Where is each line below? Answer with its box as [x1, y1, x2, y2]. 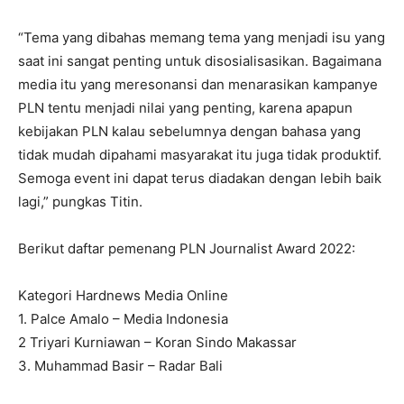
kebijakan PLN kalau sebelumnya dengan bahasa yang [18, 123, 361, 140]
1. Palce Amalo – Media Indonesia [18, 310, 228, 327]
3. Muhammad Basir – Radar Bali [18, 357, 223, 374]
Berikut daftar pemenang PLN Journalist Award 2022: [18, 240, 355, 257]
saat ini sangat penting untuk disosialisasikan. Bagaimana [18, 52, 381, 69]
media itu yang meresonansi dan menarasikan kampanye [18, 76, 378, 93]
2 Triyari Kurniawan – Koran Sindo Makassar [18, 334, 297, 351]
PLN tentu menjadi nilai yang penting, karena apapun [18, 99, 353, 116]
